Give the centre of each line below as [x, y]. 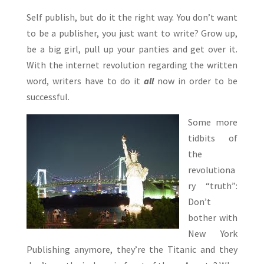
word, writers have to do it [85, 81]
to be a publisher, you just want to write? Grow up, [132, 33]
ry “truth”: [213, 186]
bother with [213, 218]
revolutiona [211, 170]
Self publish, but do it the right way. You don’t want [132, 17]
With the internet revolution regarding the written [132, 65]
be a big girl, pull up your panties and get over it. [132, 49]
